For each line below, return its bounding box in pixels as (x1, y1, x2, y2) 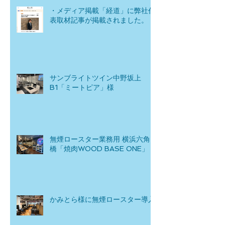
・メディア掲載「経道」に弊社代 (50, 7, 155, 15)
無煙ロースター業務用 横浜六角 (50, 135, 150, 144)
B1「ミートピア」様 (50, 83, 114, 92)
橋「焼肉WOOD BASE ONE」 (50, 145, 149, 153)
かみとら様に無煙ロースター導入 (50, 195, 155, 204)
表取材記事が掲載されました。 (50, 16, 148, 25)
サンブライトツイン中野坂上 (50, 74, 141, 82)
